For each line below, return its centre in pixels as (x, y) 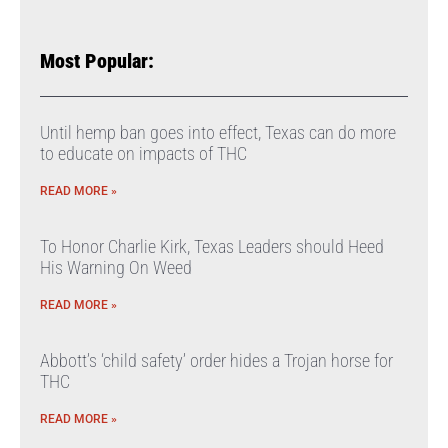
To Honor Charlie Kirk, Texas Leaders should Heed (212, 246)
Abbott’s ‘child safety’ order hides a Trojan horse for (216, 360)
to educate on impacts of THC (143, 153)
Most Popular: (97, 61)
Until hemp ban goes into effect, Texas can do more (218, 132)
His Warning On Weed (116, 267)
